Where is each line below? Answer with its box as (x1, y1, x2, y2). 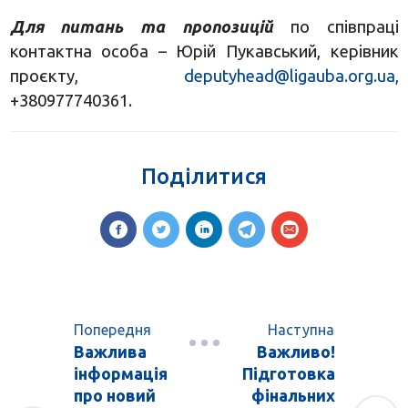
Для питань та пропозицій (9, 17, 273, 36)
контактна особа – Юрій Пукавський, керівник (9, 42, 399, 61)
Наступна (267, 321, 335, 339)
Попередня (73, 321, 152, 339)
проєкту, (9, 66, 184, 86)
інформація (73, 364, 168, 383)
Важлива (73, 342, 147, 362)
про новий (73, 386, 156, 405)
